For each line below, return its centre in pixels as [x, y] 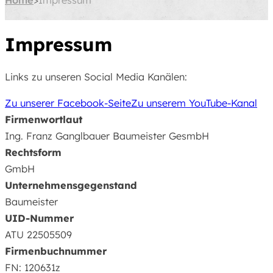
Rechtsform [33, 153]
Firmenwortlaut [44, 120]
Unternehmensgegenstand [71, 186]
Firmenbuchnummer [56, 251]
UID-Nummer [39, 218]
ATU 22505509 [38, 235]
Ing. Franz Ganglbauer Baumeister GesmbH [107, 136]
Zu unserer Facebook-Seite [68, 103]
